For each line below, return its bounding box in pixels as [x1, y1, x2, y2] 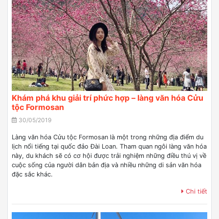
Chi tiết [184, 188, 207, 195]
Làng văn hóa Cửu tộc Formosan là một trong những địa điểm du [12, 133, 203, 141]
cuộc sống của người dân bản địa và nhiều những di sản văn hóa [12, 161, 201, 169]
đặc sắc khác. [12, 171, 53, 178]
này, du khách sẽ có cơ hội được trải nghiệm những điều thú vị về [12, 152, 206, 159]
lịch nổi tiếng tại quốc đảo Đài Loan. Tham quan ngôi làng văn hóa [12, 143, 207, 150]
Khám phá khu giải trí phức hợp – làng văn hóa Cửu [12, 93, 203, 103]
